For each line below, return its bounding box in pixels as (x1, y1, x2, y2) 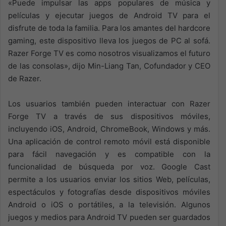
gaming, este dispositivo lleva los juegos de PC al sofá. (8, 36, 210, 45)
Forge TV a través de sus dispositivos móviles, (8, 111, 210, 121)
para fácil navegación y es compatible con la (8, 149, 210, 159)
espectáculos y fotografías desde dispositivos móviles (8, 187, 210, 197)
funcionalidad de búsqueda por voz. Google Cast (8, 162, 210, 172)
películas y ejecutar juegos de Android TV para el (8, 11, 210, 20)
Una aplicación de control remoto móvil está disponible (8, 137, 210, 146)
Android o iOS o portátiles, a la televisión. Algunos (8, 200, 210, 209)
